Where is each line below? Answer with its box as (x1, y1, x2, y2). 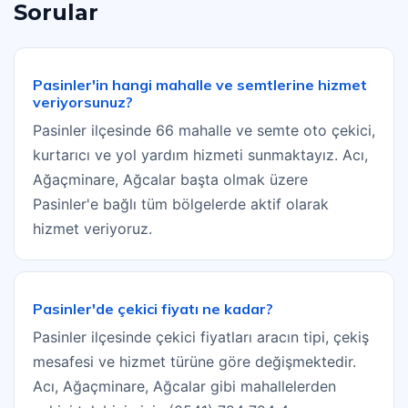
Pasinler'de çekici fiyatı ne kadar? (33, 300, 273, 319)
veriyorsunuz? (33, 93, 133, 112)
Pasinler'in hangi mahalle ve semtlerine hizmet (33, 76, 367, 95)
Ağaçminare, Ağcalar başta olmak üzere (33, 170, 308, 189)
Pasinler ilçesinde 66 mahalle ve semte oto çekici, (33, 121, 375, 140)
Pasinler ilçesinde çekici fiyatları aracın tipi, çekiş (33, 328, 369, 347)
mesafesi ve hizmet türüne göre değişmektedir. (33, 352, 356, 372)
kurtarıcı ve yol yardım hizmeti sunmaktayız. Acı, (33, 146, 368, 165)
